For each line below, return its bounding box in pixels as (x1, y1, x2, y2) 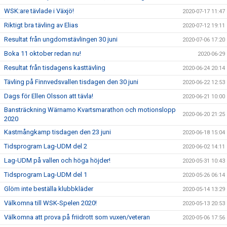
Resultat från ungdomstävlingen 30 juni (4, 35, 118, 43)
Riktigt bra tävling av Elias (4, 21, 78, 29)
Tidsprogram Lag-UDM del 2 (4, 142, 87, 150)
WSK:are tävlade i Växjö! (4, 7, 74, 15)
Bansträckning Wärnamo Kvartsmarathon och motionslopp (4, 105, 176, 113)
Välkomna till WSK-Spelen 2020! (4, 199, 97, 207)
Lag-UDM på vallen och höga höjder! (4, 156, 110, 164)
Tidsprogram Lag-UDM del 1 (4, 170, 87, 178)
